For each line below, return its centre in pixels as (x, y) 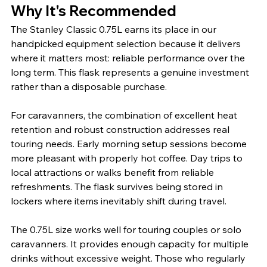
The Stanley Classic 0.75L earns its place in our (115, 29)
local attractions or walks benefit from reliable (114, 172)
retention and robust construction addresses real (121, 129)
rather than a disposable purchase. (89, 86)
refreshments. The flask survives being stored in (118, 186)
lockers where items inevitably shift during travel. (119, 201)
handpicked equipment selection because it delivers (127, 43)
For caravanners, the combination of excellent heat (125, 115)
